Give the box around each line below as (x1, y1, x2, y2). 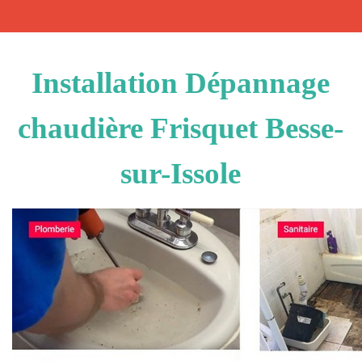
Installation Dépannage (32, 66, 330, 99)
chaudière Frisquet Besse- (18, 112, 344, 145)
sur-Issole (120, 157, 242, 190)
